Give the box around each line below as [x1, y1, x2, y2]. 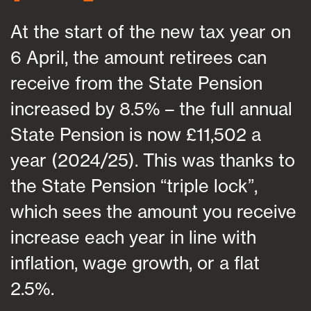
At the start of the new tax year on [10, 21, 291, 43]
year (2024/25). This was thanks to [10, 149, 295, 171]
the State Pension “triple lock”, [10, 175, 258, 197]
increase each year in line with [10, 226, 256, 249]
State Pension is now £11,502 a [10, 124, 261, 146]
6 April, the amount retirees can [10, 47, 267, 69]
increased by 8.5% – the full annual [10, 98, 292, 120]
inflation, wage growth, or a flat [10, 252, 260, 274]
